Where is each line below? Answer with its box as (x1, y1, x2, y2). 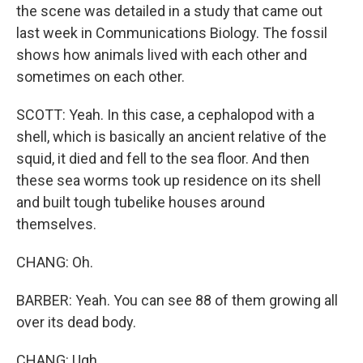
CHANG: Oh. (16, 254, 93, 271)
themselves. (16, 216, 96, 233)
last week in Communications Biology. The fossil (16, 24, 327, 41)
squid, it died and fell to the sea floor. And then (16, 150, 310, 167)
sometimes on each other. (16, 68, 185, 85)
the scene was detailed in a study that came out (16, 2, 322, 19)
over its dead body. (16, 314, 136, 331)
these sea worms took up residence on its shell (16, 172, 321, 189)
